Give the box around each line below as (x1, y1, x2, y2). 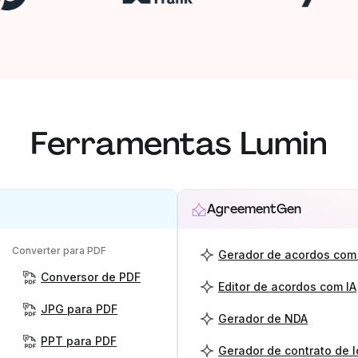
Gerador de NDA (218, 312, 308, 325)
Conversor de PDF (41, 270, 141, 284)
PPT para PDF (41, 334, 117, 348)
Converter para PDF (12, 245, 106, 257)
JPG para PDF (41, 302, 117, 316)
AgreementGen (207, 201, 301, 217)
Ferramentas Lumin (30, 122, 328, 164)
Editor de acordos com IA (218, 280, 356, 293)
